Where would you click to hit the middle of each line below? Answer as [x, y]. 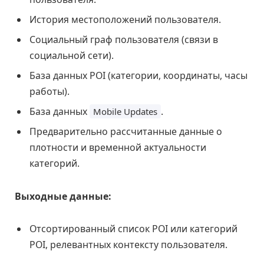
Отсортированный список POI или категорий [133, 229]
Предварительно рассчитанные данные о [126, 132]
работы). [49, 92]
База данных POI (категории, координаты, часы [138, 76]
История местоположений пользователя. [125, 20]
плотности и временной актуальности [118, 148]
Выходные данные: [63, 196]
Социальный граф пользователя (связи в [124, 40]
